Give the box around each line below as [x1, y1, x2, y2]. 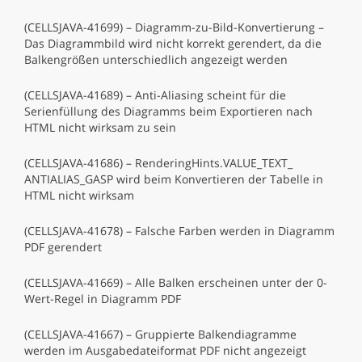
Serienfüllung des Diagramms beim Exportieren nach [24, 103, 313, 119]
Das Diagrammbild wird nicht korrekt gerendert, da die [24, 36, 322, 51]
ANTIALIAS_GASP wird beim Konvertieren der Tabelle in [24, 171, 323, 187]
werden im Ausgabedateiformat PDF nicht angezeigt [24, 343, 306, 358]
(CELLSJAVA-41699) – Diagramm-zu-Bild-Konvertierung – [24, 19, 324, 35]
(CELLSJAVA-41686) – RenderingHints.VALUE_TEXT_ [24, 155, 293, 170]
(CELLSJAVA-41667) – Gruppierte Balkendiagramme [24, 326, 297, 342]
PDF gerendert [24, 239, 102, 255]
